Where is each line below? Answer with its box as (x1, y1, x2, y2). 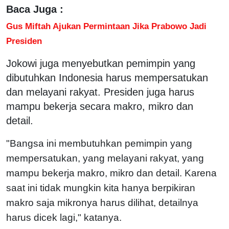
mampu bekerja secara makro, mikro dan (6, 100, 193, 112)
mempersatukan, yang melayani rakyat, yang (6, 152, 204, 164)
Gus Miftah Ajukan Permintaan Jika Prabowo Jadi (6, 20, 207, 31)
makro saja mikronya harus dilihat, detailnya (6, 197, 198, 208)
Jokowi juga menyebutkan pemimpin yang (6, 57, 195, 69)
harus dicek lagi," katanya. (6, 212, 124, 223)
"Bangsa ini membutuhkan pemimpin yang (6, 138, 192, 149)
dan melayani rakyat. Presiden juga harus (6, 86, 194, 98)
